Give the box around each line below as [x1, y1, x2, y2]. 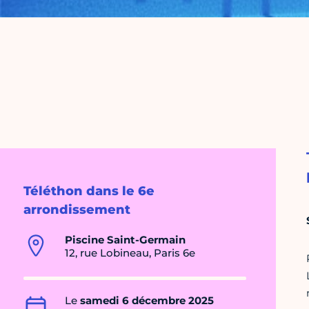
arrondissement [23, 202, 130, 218]
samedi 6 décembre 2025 [80, 294, 214, 308]
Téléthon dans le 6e [23, 183, 154, 199]
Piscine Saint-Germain [65, 233, 186, 247]
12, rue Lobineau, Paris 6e [65, 246, 195, 260]
